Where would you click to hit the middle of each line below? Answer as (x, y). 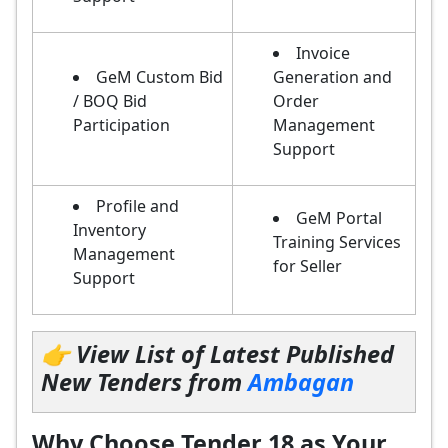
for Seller (307, 266)
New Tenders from (144, 382)
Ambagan (301, 382)
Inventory (109, 230)
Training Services (337, 242)
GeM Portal (339, 218)
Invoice (323, 53)
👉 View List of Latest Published (217, 354)
